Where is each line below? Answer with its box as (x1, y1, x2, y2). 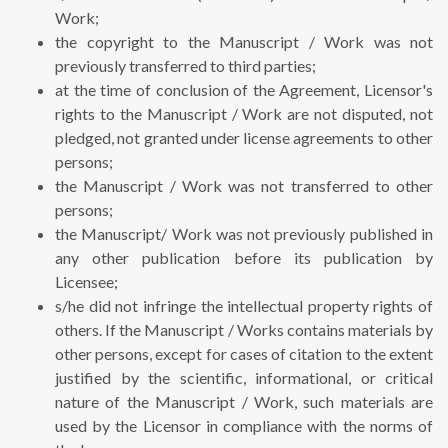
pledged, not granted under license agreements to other (55, 128, 433, 148)
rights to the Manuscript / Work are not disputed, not (55, 104, 433, 124)
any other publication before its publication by (55, 248, 433, 268)
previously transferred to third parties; (55, 56, 316, 76)
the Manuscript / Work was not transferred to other (55, 176, 433, 196)
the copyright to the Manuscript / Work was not (55, 32, 433, 52)
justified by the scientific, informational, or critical (55, 368, 433, 388)
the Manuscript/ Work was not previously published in (55, 224, 433, 244)
